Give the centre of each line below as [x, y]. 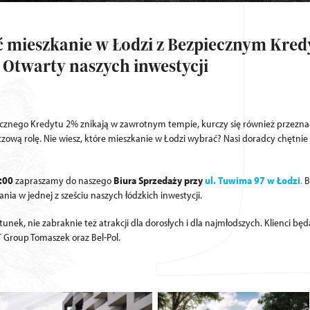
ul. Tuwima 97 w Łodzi [252, 180]
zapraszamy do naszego [63, 180]
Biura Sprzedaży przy [158, 180]
